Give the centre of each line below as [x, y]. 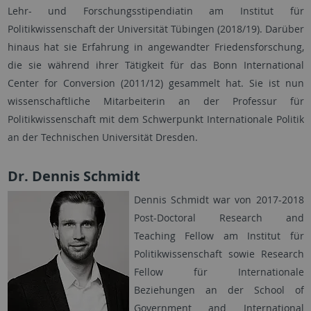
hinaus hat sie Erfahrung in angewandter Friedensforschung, [155, 47]
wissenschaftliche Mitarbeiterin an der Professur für [155, 101]
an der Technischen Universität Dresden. [102, 137]
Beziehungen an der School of [219, 290]
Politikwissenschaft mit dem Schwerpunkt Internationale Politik [155, 119]
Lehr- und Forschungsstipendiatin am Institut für [155, 11]
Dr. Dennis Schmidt [74, 176]
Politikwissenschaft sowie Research [219, 254]
